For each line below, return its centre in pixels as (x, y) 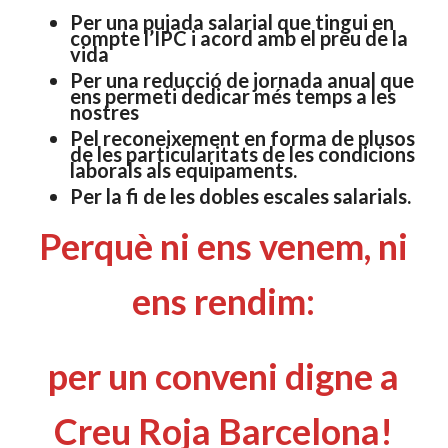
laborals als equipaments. (183, 170)
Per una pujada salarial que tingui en (231, 22)
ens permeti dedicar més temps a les (232, 96)
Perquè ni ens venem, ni (224, 246)
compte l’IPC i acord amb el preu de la (238, 38)
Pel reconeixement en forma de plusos (242, 138)
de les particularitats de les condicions (242, 154)
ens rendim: (224, 301)
